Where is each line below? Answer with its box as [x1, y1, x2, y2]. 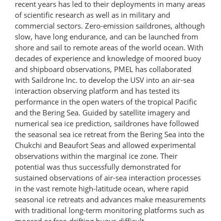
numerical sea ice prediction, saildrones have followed [15, 118, 199, 128]
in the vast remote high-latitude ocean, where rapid [15, 183, 188, 193]
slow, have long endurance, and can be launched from [15, 31, 198, 41]
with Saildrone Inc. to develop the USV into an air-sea [15, 74, 194, 85]
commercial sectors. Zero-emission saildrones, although [15, 20, 205, 31]
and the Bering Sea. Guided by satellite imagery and [15, 107, 190, 117]
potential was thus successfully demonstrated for [15, 161, 181, 172]
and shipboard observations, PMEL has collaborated [15, 64, 191, 74]
